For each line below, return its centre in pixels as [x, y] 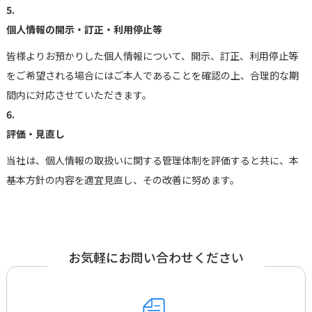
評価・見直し [35, 133]
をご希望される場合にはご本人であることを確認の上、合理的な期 [152, 75]
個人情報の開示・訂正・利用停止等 [84, 29]
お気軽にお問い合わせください [156, 257]
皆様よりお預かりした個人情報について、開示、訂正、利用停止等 [152, 55]
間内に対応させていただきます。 [79, 94]
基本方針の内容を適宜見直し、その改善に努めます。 [123, 179]
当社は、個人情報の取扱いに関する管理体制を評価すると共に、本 [152, 160]
